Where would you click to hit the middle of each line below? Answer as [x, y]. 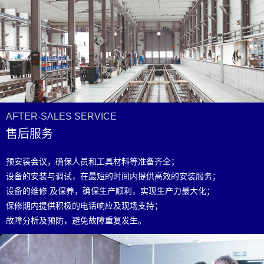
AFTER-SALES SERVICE [61, 117]
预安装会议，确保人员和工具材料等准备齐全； [93, 162]
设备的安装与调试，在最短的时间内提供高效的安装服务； [113, 176]
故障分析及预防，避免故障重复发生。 [76, 221]
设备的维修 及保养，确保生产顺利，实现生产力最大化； [110, 191]
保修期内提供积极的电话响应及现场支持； [84, 206]
